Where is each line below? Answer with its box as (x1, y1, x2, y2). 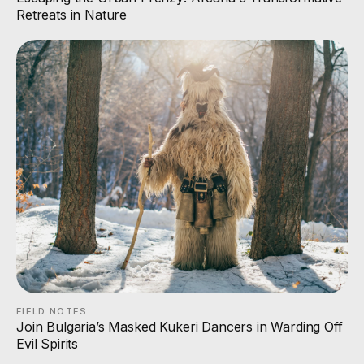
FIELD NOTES (16, 305, 88, 317)
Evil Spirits (16, 335, 79, 352)
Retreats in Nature (16, 6, 128, 24)
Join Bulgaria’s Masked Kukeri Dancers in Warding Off (16, 318, 343, 335)
